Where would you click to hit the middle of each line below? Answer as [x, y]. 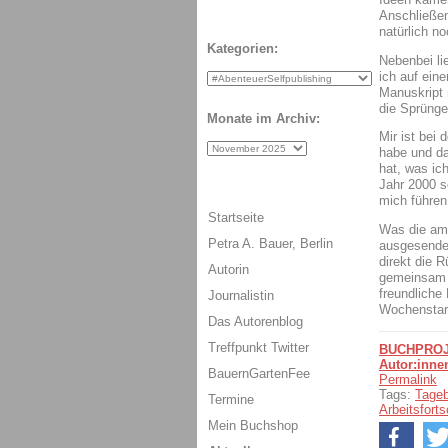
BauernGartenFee [259, 373]
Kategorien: [242, 49]
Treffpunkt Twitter [258, 347]
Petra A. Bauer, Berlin [270, 243]
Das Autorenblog [255, 321]
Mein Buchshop [253, 425]
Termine [231, 399]
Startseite [236, 217]
